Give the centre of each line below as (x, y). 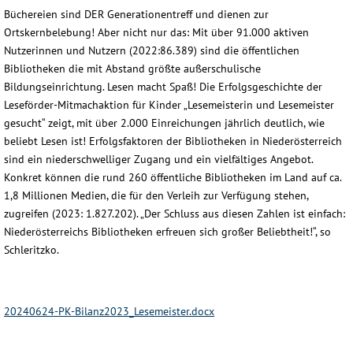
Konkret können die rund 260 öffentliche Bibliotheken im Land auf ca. (173, 177)
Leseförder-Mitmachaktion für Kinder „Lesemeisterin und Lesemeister (169, 104)
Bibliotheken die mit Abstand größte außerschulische (132, 68)
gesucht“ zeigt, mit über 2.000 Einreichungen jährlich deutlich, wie (164, 123)
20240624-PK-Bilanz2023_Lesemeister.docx (109, 312)
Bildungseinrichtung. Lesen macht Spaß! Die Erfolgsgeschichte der (163, 86)
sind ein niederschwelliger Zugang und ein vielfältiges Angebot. (158, 159)
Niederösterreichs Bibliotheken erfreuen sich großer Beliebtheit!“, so (167, 231)
